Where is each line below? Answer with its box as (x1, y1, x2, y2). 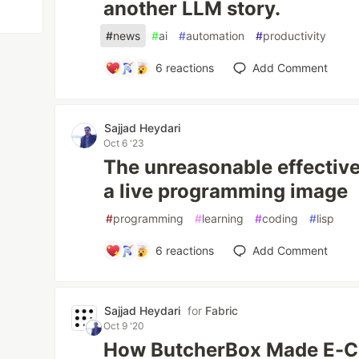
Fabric (205, 304, 239, 317)
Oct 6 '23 (103, 137, 145, 149)
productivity (263, 29, 327, 42)
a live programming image (103, 179, 349, 203)
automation (186, 29, 245, 42)
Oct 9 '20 (103, 320, 145, 332)
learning (202, 212, 244, 225)
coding (262, 212, 299, 225)
